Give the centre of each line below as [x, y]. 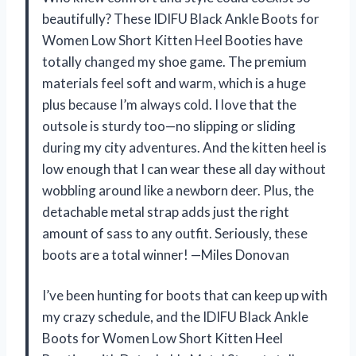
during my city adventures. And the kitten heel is [184, 147]
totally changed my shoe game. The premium [174, 61]
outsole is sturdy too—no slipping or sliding [169, 126]
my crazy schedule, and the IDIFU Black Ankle [175, 316]
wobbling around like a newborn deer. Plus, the [178, 190]
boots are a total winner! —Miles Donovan [166, 254]
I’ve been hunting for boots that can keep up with [185, 295]
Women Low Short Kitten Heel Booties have [172, 40]
